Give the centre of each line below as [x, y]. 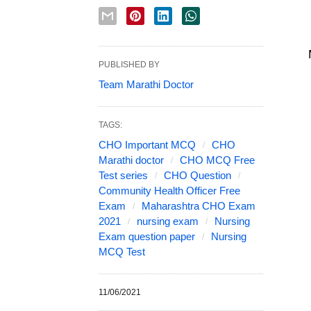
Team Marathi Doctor [146, 85]
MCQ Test [122, 252]
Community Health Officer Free [169, 191]
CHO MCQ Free [217, 160]
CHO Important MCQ [147, 145]
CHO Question [197, 176]
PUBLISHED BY [129, 65]
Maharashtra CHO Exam [199, 206]
